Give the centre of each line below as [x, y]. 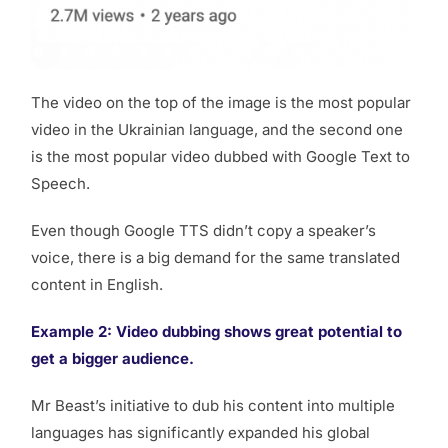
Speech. [60, 184]
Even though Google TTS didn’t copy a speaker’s [203, 231]
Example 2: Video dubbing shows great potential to [216, 332]
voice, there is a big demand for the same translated [215, 258]
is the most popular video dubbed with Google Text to [220, 157]
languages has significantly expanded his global [200, 433]
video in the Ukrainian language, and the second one [217, 130]
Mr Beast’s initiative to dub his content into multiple [213, 406]
